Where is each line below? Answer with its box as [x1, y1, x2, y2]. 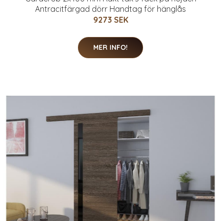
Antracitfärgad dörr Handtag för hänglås [35, 4, 186, 14]
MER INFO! [93, 43, 128, 52]
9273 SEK [93, 15, 128, 25]
